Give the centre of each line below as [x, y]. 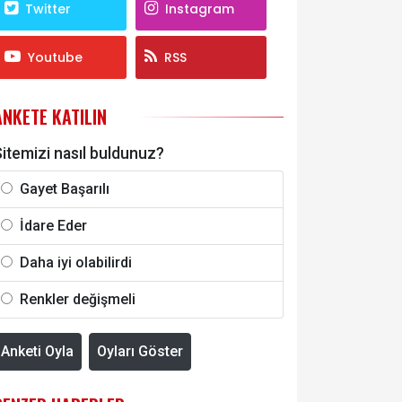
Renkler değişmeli [78, 300]
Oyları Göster [140, 352]
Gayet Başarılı [65, 189]
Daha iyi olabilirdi [76, 263]
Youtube [56, 58]
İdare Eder [53, 226]
